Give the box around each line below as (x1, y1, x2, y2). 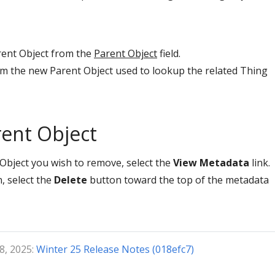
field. (157, 47, 180, 61)
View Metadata (173, 156, 249, 170)
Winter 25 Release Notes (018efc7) (36, 242, 194, 257)
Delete (54, 173, 87, 187)
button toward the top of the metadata (87, 173, 269, 187)
